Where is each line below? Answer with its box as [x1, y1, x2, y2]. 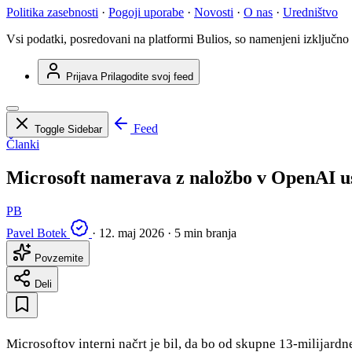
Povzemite [31, 252, 83, 265]
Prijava [66, 71, 97, 83]
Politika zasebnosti [6, 5, 98, 20]
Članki [6, 137, 39, 152]
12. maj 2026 [99, 226, 164, 240]
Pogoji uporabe [108, 5, 184, 20]
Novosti [194, 5, 233, 20]
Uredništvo [283, 5, 338, 20]
